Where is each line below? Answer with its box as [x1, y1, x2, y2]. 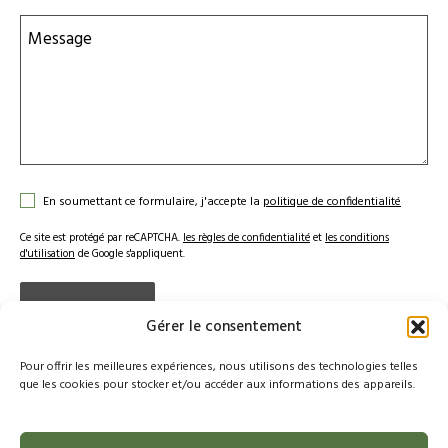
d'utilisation [20, 245, 75, 264]
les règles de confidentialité [183, 229, 310, 248]
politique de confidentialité [263, 192, 401, 213]
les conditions [325, 229, 389, 248]
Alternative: [20, 335, 105, 363]
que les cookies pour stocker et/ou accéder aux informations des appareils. [20, 375, 418, 395]
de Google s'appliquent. [75, 245, 185, 264]
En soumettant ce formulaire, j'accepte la [43, 192, 263, 213]
